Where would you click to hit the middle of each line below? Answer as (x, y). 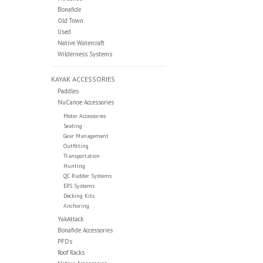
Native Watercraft (81, 43)
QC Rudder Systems (87, 176)
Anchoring (76, 206)
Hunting (74, 166)
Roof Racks (71, 253)
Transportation (81, 156)
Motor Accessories (84, 116)
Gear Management (86, 136)
